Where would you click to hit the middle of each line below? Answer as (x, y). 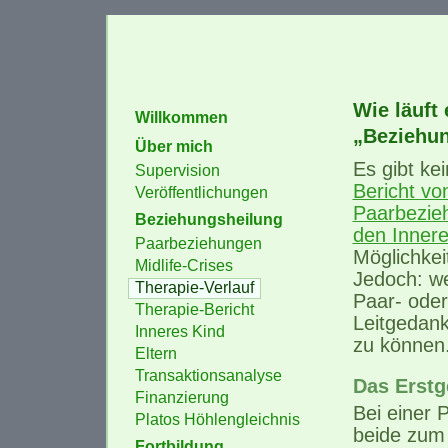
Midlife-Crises (183, 265)
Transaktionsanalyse (208, 375)
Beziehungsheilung (208, 219)
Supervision (177, 170)
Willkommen (181, 117)
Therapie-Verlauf (194, 287)
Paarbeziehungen (198, 243)
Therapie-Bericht (194, 309)
